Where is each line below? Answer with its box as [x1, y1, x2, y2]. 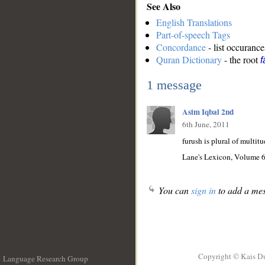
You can [156, 184, 191, 197]
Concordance [156, 41, 206, 54]
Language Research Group [3, 253, 88, 264]
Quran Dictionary [156, 53, 222, 66]
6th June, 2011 [182, 119, 230, 130]
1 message [147, 77, 202, 92]
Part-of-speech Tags [156, 28, 230, 41]
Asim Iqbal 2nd [182, 106, 234, 118]
